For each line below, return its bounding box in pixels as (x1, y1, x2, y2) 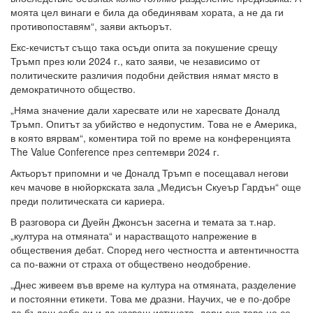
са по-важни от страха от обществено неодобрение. (10, 256, 251, 271)
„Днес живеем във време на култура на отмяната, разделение (10, 277, 296, 292)
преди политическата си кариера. (10, 194, 165, 208)
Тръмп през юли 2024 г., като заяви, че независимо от (10, 54, 260, 68)
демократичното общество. (10, 82, 136, 96)
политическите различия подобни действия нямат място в (10, 68, 278, 82)
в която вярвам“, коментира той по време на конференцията (10, 131, 291, 145)
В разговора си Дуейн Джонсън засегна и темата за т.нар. (10, 214, 276, 229)
